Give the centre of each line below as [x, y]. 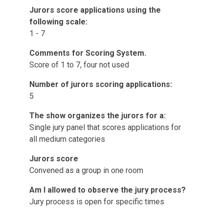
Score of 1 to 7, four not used [79, 65]
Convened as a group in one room [86, 170]
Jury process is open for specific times [97, 202]
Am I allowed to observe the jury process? [108, 190]
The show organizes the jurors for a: [98, 116]
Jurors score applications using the [95, 10]
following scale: [58, 22]
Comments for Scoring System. [88, 53]
